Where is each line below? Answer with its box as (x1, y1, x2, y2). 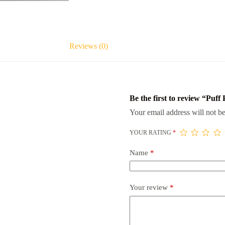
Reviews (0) (69, 41, 108, 50)
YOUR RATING (129, 129, 173, 136)
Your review (129, 183, 170, 192)
